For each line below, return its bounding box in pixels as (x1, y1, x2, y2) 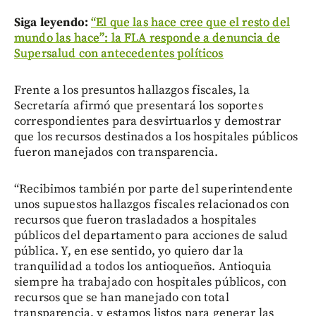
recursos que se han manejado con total (14, 289, 229, 305)
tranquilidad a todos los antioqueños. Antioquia (14, 258, 272, 274)
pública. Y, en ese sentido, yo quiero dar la (14, 243, 244, 259)
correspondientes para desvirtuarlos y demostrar (14, 113, 281, 129)
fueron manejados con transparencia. (14, 144, 219, 160)
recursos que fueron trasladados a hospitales (14, 212, 257, 228)
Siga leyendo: (14, 14, 88, 30)
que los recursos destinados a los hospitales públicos (14, 128, 298, 145)
